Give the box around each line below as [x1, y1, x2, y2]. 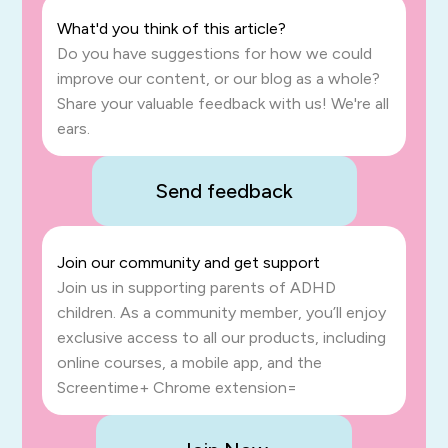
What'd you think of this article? [57, 19, 287, 39]
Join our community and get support [57, 253, 321, 273]
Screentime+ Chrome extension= [57, 378, 298, 398]
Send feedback [155, 179, 293, 204]
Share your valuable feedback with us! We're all [57, 94, 390, 114]
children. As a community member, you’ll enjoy [57, 303, 387, 323]
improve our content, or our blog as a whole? [57, 69, 381, 89]
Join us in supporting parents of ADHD [57, 278, 337, 298]
